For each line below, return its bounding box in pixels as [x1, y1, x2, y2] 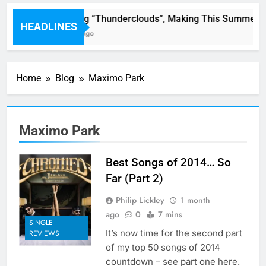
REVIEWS [29, 227, 59, 239]
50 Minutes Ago [37, 28, 88, 39]
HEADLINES [20, 20, 77, 33]
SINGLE [29, 217, 53, 228]
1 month [180, 194, 210, 207]
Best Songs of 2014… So [106, 156, 231, 170]
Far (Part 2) [106, 172, 163, 186]
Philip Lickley [116, 194, 164, 207]
